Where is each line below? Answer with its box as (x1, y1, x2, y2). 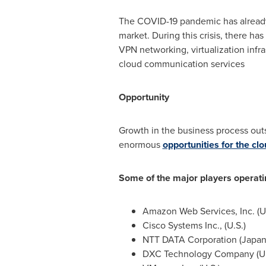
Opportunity (118, 90, 169, 104)
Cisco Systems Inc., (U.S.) (142, 218, 246, 232)
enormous (118, 138, 163, 151)
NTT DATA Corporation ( (142, 233, 242, 246)
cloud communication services (118, 57, 245, 71)
